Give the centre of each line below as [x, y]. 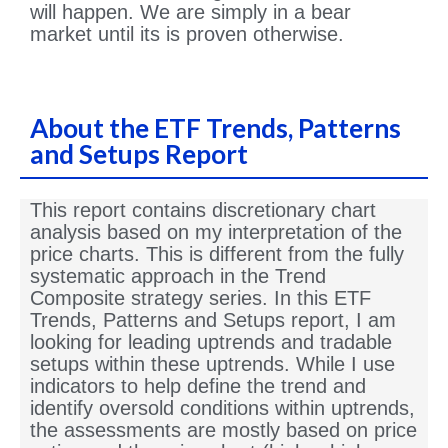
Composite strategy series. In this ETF [200, 298]
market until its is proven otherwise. [187, 34]
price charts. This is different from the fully [217, 254]
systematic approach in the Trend [178, 276]
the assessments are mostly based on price [223, 430]
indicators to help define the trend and [198, 386]
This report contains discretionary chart [203, 210]
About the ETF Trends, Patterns [215, 128]
